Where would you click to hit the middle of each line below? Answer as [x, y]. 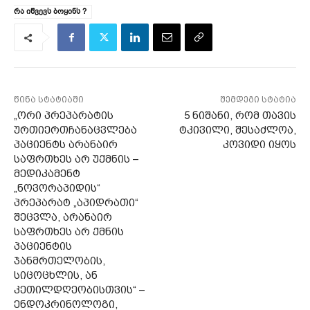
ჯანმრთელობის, [60, 261]
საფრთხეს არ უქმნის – [76, 159]
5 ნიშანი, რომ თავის [240, 116]
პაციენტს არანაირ [66, 145]
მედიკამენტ [47, 174]
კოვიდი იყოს [259, 145]
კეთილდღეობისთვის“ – [80, 290]
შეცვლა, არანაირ [63, 218]
